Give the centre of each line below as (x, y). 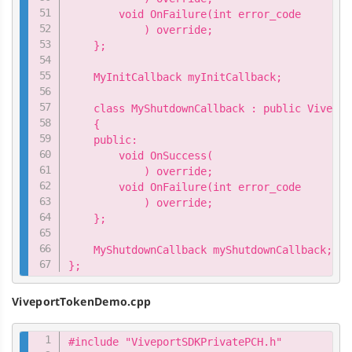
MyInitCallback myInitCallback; (176, 77)
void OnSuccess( (141, 156)
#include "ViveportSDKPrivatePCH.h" (176, 341)
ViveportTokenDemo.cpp (82, 302)
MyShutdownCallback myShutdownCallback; (201, 250)
